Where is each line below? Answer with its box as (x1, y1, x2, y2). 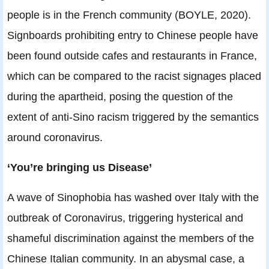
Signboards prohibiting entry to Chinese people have (7, 28, 258, 41)
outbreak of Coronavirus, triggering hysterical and (7, 211, 243, 224)
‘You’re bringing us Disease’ (7, 160, 152, 174)
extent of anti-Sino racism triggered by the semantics (7, 110, 259, 123)
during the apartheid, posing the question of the (7, 89, 233, 103)
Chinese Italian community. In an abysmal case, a (7, 252, 244, 265)
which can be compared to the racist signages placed (7, 69, 261, 82)
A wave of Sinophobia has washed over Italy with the (7, 190, 259, 204)
